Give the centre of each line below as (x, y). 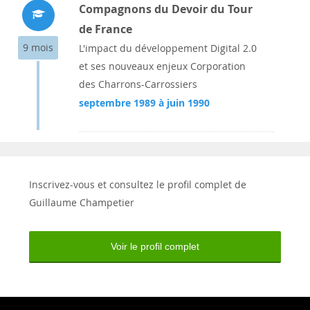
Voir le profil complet (155, 246)
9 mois (38, 47)
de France (106, 29)
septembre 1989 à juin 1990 (144, 103)
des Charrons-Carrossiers (138, 84)
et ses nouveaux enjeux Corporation (162, 66)
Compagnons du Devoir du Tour (166, 9)
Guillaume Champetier (82, 202)
